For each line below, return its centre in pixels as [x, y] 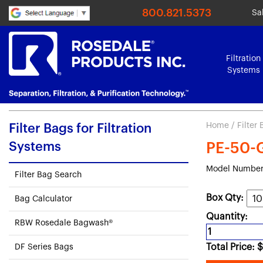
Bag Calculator [43, 199]
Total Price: [232, 247]
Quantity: [227, 217]
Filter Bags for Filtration [80, 129]
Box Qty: [225, 198]
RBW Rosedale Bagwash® [64, 223]
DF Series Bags [44, 247]
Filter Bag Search [48, 175]
